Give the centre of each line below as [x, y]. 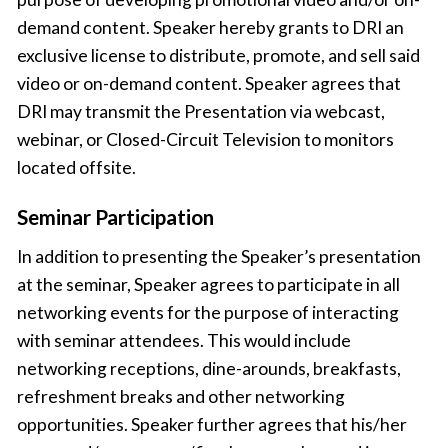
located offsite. [76, 168]
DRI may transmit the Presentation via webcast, [200, 112]
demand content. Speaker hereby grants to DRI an [210, 28]
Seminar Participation [115, 216]
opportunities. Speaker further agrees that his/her [211, 425]
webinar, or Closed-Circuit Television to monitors [205, 140]
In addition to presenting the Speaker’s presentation [218, 257]
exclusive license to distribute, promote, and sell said [218, 56]
